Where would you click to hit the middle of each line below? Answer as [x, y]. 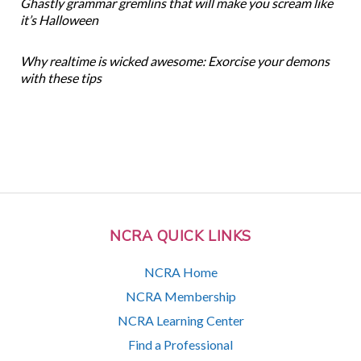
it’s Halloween [59, 20]
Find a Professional [180, 344]
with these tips [60, 78]
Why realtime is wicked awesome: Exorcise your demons [174, 61]
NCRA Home [180, 272]
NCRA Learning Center [180, 320]
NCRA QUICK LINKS [180, 237]
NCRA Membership [180, 296]
